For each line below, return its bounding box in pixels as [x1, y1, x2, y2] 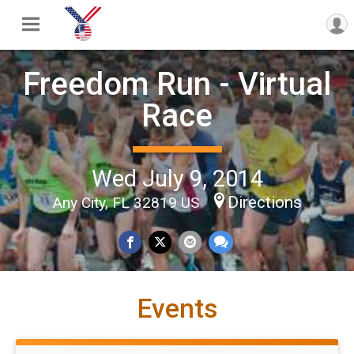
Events [137, 292, 217, 324]
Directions [228, 193, 302, 213]
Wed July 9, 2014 [91, 165, 263, 193]
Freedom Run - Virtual [23, 66, 331, 104]
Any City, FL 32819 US [52, 194, 203, 213]
